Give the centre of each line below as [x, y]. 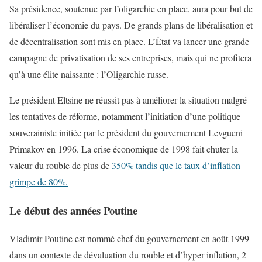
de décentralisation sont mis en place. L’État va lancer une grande [129, 41]
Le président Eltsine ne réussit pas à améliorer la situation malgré [128, 99]
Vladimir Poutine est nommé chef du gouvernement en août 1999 [129, 239]
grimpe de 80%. [39, 181]
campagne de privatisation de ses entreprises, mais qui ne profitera [130, 57]
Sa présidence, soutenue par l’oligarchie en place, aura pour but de [131, 8]
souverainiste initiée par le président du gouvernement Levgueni [126, 132]
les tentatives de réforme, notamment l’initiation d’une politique [125, 116]
